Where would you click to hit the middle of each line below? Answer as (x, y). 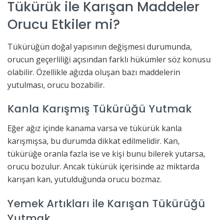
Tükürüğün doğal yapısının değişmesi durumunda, (100, 46)
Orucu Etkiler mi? (64, 24)
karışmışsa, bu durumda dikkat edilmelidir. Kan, (94, 141)
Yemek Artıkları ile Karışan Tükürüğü (106, 203)
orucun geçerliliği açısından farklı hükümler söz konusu (109, 59)
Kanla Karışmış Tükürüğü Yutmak (99, 109)
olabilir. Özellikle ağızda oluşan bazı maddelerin (94, 72)
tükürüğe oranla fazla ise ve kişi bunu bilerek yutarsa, (106, 153)
